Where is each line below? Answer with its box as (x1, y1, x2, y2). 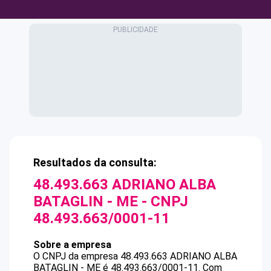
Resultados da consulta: (33, 156, 157, 169)
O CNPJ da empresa (33, 250, 120, 262)
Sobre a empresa (33, 239, 111, 250)
